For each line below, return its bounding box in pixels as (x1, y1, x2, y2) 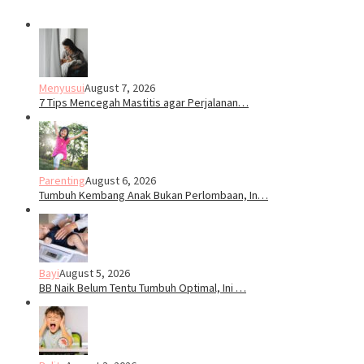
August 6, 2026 (85, 172, 156, 188)
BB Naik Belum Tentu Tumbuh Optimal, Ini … (39, 279, 246, 295)
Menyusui (39, 80, 84, 95)
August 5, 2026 (59, 265, 130, 280)
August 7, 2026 (84, 80, 155, 95)
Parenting (39, 172, 85, 188)
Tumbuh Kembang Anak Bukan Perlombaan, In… (39, 187, 268, 202)
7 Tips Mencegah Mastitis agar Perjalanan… (39, 94, 249, 110)
